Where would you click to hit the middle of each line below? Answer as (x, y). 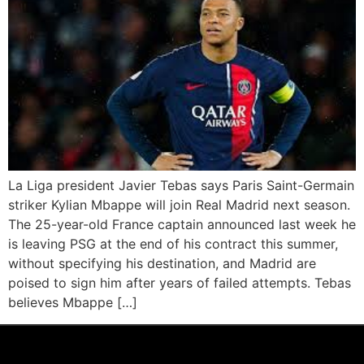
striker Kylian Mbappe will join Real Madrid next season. (179, 205)
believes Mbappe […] (73, 303)
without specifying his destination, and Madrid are (162, 264)
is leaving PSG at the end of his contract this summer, (173, 244)
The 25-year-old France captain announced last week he (182, 225)
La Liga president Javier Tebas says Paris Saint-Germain (181, 186)
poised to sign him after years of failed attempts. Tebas (180, 283)
